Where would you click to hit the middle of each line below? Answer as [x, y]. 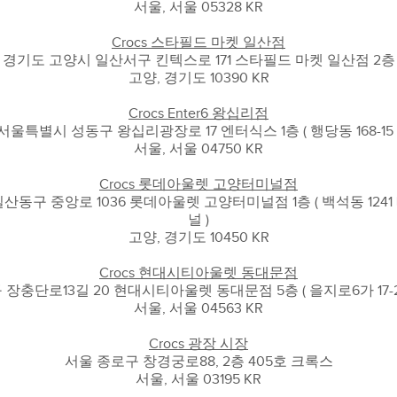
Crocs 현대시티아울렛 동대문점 [198, 273]
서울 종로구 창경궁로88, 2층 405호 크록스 [198, 362]
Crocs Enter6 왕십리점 [198, 113]
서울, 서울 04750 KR [198, 149]
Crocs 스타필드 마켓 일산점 [198, 43]
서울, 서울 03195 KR [198, 379]
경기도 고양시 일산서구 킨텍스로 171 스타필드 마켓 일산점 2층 [198, 60]
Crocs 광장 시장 [198, 344]
